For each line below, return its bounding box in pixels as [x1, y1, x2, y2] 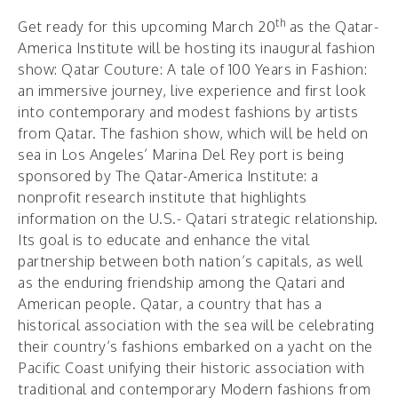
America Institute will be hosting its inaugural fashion [18, 39, 376, 57]
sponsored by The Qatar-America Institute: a [18, 167, 319, 185]
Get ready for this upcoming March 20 [18, 18, 275, 36]
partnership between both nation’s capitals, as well [18, 252, 363, 270]
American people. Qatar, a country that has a [18, 295, 322, 313]
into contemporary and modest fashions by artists [18, 103, 358, 121]
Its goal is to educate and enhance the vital [18, 231, 309, 249]
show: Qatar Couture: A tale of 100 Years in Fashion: [18, 60, 367, 78]
